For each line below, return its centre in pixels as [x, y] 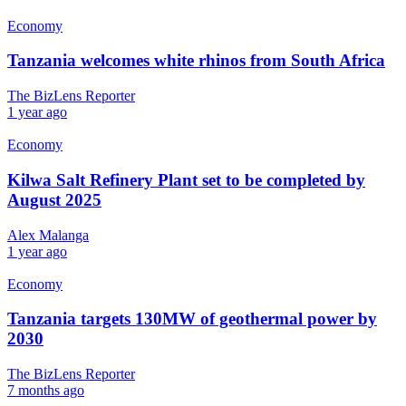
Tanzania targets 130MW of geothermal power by [192, 319]
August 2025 [54, 199]
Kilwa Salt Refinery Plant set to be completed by [186, 179]
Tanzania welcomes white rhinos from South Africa [196, 61]
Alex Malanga [48, 235]
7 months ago [46, 390]
